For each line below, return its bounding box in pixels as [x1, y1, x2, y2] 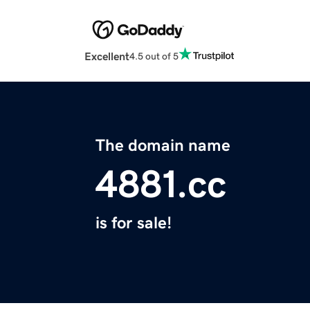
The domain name [95, 137, 230, 154]
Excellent [84, 51, 129, 62]
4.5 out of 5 [129, 51, 179, 61]
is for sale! [95, 215, 172, 232]
